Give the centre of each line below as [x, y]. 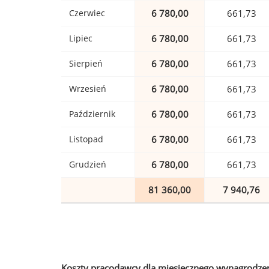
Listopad [86, 139]
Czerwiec [87, 13]
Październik [92, 114]
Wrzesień [88, 89]
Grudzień [88, 165]
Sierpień [86, 64]
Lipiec [81, 38]
